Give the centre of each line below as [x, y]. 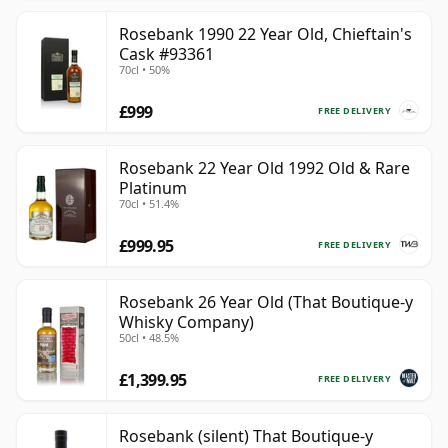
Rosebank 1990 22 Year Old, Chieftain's [265, 34]
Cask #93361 [166, 54]
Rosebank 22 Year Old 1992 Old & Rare [264, 168]
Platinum [153, 188]
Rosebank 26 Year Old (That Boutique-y [266, 302]
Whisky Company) [186, 322]
